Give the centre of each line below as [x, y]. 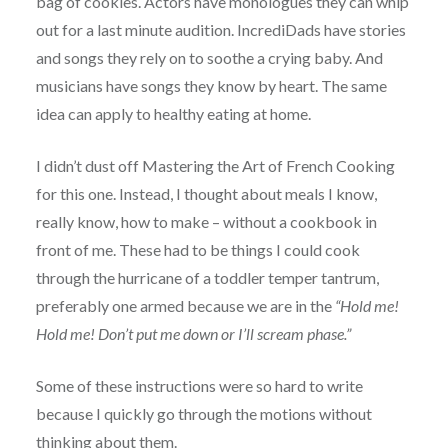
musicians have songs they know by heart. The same [211, 86]
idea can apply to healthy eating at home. [173, 114]
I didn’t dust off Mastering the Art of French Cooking [215, 166]
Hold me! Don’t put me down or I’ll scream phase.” [193, 334]
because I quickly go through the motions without [203, 414]
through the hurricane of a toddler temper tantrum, [207, 278]
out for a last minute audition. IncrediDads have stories [220, 30]
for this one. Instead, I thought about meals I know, [206, 194]
